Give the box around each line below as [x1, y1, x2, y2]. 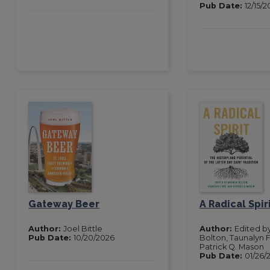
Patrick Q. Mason [199, 242, 264, 251]
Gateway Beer [28, 198, 100, 210]
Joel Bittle [63, 224, 103, 233]
